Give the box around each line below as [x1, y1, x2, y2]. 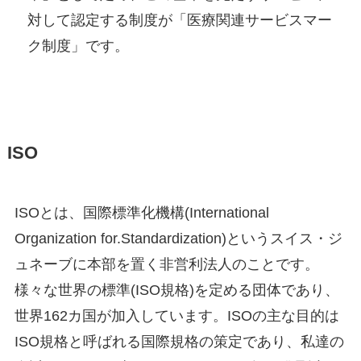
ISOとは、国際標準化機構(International [14, 205, 269, 222]
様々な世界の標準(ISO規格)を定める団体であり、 [14, 282, 339, 299]
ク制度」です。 [27, 38, 130, 55]
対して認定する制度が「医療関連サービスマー [27, 12, 333, 29]
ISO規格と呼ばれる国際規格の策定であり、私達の [14, 334, 344, 351]
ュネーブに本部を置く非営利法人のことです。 [14, 256, 319, 273]
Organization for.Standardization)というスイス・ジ [14, 230, 342, 247]
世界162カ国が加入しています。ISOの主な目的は [14, 308, 339, 325]
